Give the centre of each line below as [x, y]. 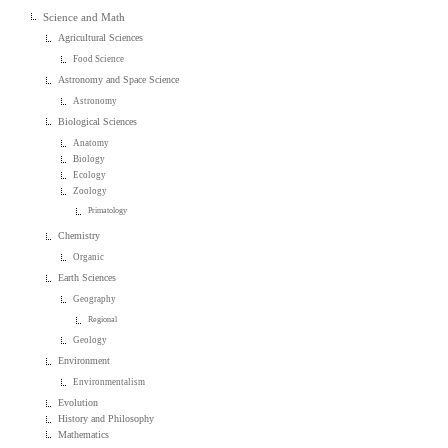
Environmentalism [109, 381]
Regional [103, 319]
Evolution [78, 402]
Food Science [99, 59]
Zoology [90, 190]
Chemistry [79, 236]
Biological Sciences [98, 121]
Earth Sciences [87, 278]
